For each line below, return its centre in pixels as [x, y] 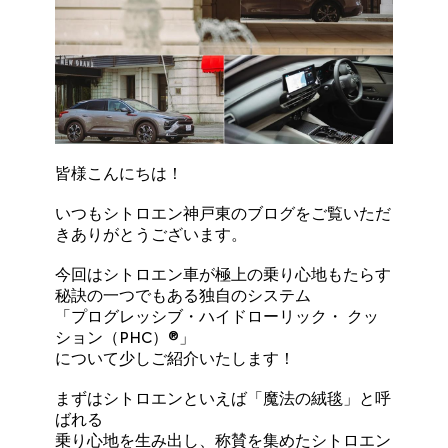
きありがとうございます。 [151, 234]
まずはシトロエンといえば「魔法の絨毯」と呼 [223, 398]
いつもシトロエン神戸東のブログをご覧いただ [223, 213]
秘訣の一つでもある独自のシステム [183, 295]
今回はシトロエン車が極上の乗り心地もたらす [223, 274]
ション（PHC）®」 [125, 337]
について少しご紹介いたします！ [175, 358]
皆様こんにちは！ [119, 173]
